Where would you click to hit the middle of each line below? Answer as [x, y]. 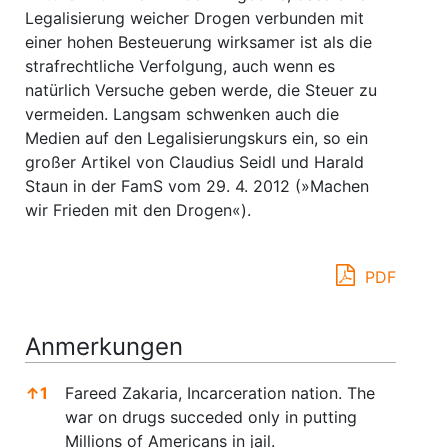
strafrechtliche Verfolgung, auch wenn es [180, 66]
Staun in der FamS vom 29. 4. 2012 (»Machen [197, 186]
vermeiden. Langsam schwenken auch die [182, 114]
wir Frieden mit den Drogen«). [138, 210]
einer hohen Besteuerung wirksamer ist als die [198, 42]
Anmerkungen [104, 346]
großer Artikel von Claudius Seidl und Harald [194, 162]
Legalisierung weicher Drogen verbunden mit [194, 18]
